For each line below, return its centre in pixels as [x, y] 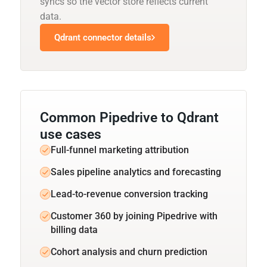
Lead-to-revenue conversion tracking [129, 194]
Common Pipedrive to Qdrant [129, 117]
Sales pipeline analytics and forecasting [136, 172]
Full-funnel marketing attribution [120, 150]
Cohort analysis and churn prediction [129, 252]
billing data [74, 229]
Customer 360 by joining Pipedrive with [134, 216]
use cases [71, 134]
